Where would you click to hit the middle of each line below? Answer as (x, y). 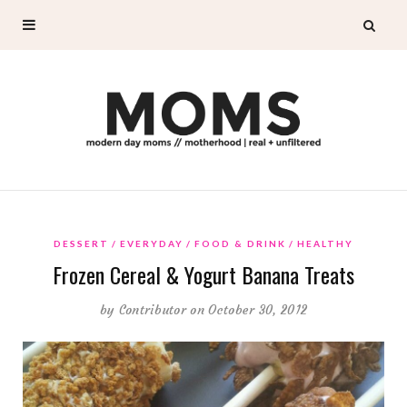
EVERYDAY (152, 243)
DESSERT (81, 243)
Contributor (153, 309)
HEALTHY (325, 243)
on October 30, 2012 (249, 309)
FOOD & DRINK (240, 243)
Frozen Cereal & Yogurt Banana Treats (203, 274)
